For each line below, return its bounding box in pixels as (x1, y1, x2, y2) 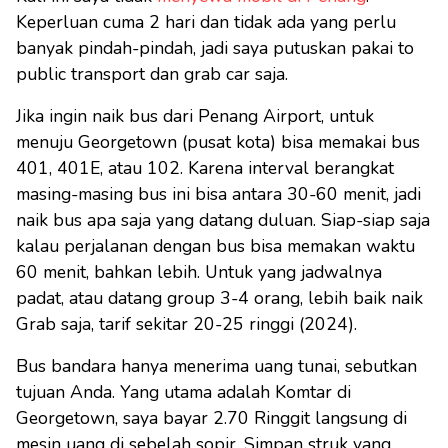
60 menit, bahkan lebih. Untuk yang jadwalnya (16, 260, 382, 285)
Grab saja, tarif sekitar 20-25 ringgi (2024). (16, 312, 357, 337)
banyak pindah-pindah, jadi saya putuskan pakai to (16, 36, 414, 61)
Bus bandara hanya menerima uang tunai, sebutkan (16, 354, 417, 379)
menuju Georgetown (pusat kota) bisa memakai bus (16, 130, 420, 155)
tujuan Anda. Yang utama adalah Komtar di (16, 380, 351, 405)
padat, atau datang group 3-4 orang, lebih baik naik (16, 286, 423, 311)
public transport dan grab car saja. (16, 62, 288, 87)
